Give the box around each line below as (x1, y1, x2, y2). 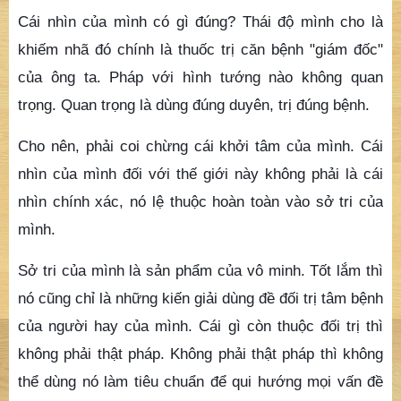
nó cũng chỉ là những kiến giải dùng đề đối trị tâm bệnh (18, 288, 383, 307)
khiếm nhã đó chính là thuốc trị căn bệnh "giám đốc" (18, 40, 383, 59)
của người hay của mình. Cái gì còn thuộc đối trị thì (18, 316, 383, 335)
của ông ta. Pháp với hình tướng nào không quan (18, 68, 383, 87)
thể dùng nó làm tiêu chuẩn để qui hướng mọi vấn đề (18, 371, 383, 390)
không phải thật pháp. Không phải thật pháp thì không (18, 344, 383, 363)
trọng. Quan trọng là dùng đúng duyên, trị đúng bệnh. (18, 96, 370, 115)
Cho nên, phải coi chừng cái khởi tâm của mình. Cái (18, 136, 383, 155)
